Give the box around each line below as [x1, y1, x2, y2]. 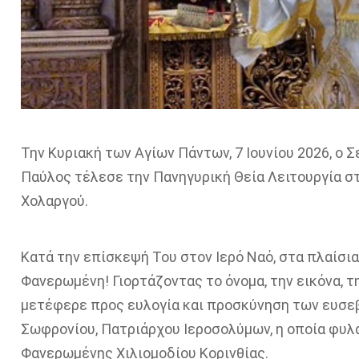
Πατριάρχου [100, 320, 180, 337]
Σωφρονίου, [20, 320, 101, 337]
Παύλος [20, 167, 71, 185]
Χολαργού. [20, 192, 88, 209]
